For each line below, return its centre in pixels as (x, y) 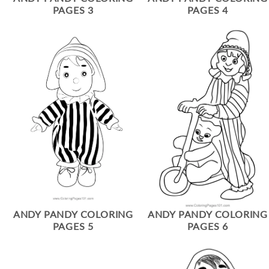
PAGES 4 (208, 10)
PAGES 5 (73, 226)
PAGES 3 (73, 10)
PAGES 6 (208, 226)
